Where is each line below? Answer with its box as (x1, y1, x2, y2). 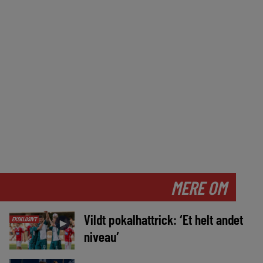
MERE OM (171, 176, 227, 198)
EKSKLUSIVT (11, 215, 36, 222)
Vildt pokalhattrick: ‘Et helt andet (83, 211, 243, 228)
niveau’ (83, 228, 119, 245)
